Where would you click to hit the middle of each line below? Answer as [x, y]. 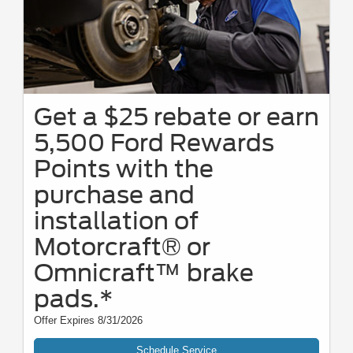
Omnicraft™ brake [144, 273]
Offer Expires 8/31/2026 [88, 321]
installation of [116, 221]
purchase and [114, 195]
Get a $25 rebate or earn [176, 117]
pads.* [74, 299]
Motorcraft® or [122, 247]
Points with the [124, 169]
